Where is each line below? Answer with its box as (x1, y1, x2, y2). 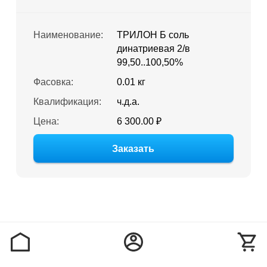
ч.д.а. (116, 97, 139, 107)
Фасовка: (33, 77, 73, 87)
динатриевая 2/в (116, 44, 190, 54)
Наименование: (33, 30, 103, 40)
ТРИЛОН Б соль (116, 30, 189, 40)
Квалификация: (33, 97, 101, 107)
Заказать (112, 144, 155, 154)
